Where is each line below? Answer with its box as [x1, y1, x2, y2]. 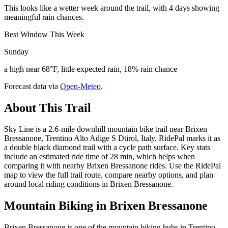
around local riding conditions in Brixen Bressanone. [4, 180, 173, 189]
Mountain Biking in [4, 199, 109, 213]
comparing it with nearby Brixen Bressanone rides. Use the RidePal [4, 161, 221, 170]
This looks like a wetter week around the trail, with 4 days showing [4, 3, 219, 12]
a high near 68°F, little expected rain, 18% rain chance [4, 64, 177, 73]
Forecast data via [4, 81, 58, 91]
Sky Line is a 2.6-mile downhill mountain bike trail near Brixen [4, 125, 207, 134]
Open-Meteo [60, 81, 101, 91]
